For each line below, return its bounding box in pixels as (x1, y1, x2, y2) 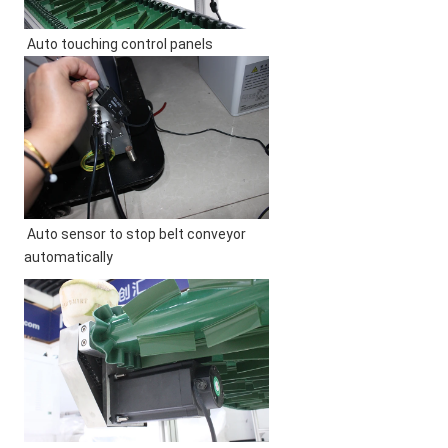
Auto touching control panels (27, 36, 213, 53)
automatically (24, 249, 113, 266)
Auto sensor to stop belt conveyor (27, 226, 246, 243)
